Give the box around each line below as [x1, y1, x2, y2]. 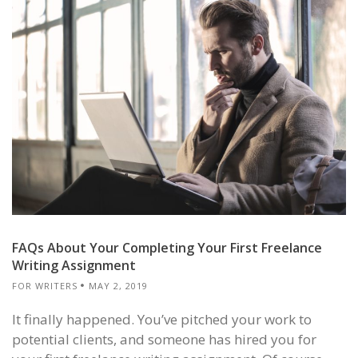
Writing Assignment [12, 257, 136, 275]
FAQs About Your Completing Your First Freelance [12, 239, 322, 257]
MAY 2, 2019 [89, 280, 148, 292]
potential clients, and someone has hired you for [12, 329, 316, 348]
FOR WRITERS [12, 280, 78, 292]
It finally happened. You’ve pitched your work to [12, 309, 312, 328]
